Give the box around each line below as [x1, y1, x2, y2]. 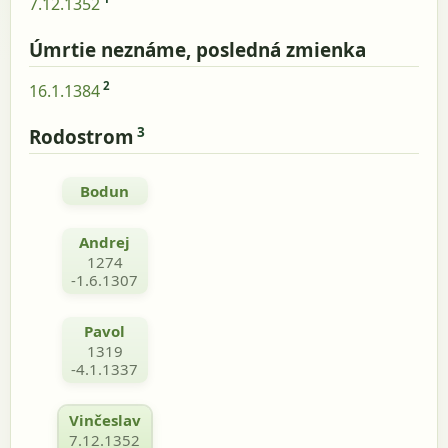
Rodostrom [29, 124, 134, 151]
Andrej [79, 231, 131, 252]
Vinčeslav [68, 409, 141, 430]
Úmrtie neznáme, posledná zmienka [29, 37, 366, 64]
